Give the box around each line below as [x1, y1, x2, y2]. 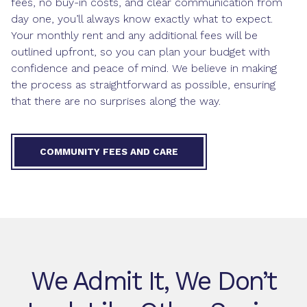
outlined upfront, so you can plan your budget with [11, 45, 270, 58]
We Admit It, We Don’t [31, 266, 276, 296]
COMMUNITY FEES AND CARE [40, 146, 178, 157]
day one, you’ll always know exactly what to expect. [11, 12, 273, 25]
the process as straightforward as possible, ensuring [11, 78, 275, 91]
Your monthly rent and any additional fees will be [11, 29, 258, 42]
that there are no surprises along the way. [11, 95, 221, 108]
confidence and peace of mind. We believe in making [11, 62, 277, 75]
